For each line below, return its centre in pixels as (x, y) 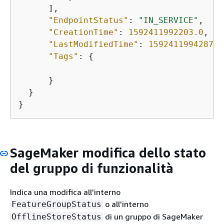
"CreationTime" (83, 32)
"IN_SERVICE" (168, 20)
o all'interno (126, 204)
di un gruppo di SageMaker (153, 216)
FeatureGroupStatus (56, 204)
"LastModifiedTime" (93, 44)
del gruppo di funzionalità (92, 168)
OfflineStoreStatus (56, 216)
